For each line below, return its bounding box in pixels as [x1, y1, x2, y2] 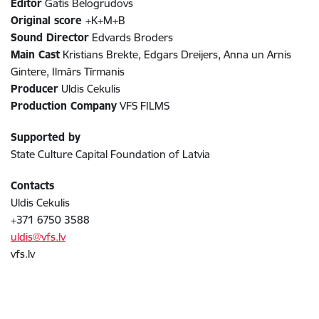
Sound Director [11, 31, 89, 45]
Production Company [11, 99, 117, 113]
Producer [11, 82, 58, 96]
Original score [11, 14, 85, 28]
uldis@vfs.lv [11, 230, 66, 244]
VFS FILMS [117, 99, 169, 113]
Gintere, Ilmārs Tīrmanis [11, 65, 125, 79]
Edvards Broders [89, 31, 173, 45]
